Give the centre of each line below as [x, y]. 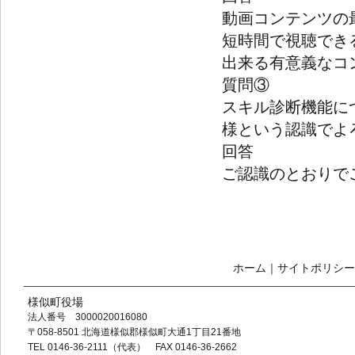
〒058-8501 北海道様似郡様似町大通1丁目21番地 [134, 332]
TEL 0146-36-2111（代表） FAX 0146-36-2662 [132, 347]
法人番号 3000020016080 [88, 317]
